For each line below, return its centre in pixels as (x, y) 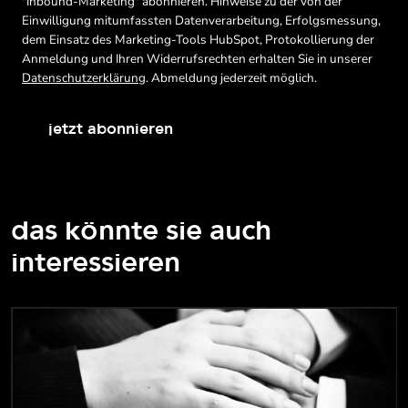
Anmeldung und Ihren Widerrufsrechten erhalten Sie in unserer (197, 58)
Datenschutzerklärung (84, 77)
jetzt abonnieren (110, 129)
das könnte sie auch (141, 229)
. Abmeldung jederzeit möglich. (231, 77)
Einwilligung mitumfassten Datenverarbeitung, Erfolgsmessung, (201, 20)
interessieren (96, 261)
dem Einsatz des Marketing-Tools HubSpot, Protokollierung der (198, 39)
